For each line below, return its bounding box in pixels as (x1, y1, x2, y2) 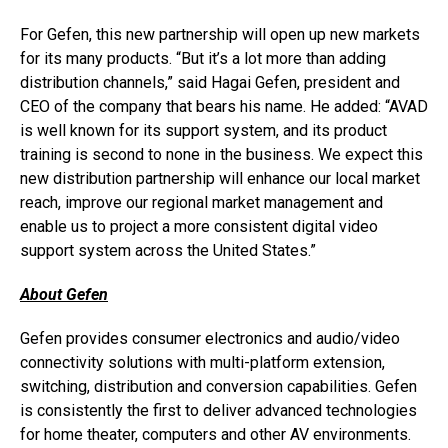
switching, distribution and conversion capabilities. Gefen (20, 377, 417, 396)
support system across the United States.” (20, 241, 316, 260)
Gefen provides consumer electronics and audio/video (20, 329, 400, 348)
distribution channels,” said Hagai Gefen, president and (20, 73, 400, 92)
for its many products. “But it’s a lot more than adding (20, 49, 386, 68)
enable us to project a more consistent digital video (20, 217, 378, 236)
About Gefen (20, 285, 108, 304)
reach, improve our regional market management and (20, 193, 383, 212)
